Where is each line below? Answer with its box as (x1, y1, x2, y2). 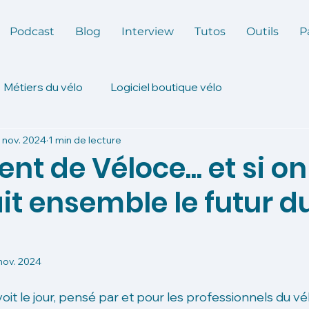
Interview (121, 25, 174, 38)
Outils (246, 25, 279, 38)
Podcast (10, 25, 54, 38)
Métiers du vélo (3, 79, 83, 94)
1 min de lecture (48, 133, 121, 146)
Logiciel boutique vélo (110, 79, 222, 94)
